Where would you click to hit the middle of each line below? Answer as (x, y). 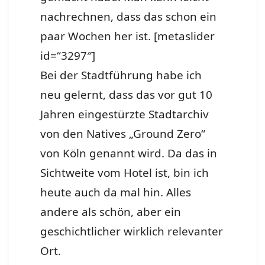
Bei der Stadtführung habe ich (121, 75)
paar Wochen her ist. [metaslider (128, 36)
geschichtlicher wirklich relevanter (132, 232)
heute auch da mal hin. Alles (116, 193)
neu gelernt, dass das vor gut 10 (127, 95)
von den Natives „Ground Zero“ (123, 134)
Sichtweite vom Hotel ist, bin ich (125, 173)
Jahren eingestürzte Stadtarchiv (125, 114)
